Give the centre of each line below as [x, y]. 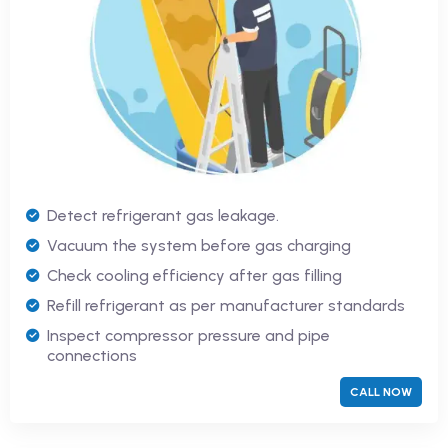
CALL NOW [381, 391]
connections [92, 355]
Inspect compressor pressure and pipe [188, 335]
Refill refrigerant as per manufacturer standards [226, 305]
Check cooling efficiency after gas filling [194, 275]
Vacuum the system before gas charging [199, 245]
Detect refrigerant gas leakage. [163, 215]
